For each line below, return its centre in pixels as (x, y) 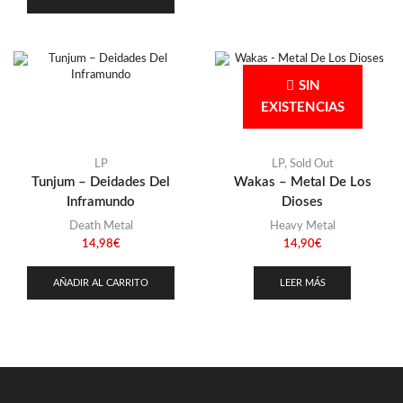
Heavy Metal (302, 226)
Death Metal (101, 226)
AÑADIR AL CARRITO (101, 282)
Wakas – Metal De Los (302, 182)
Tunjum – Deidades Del (101, 182)
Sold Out (311, 164)
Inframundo (101, 201)
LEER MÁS (302, 282)
